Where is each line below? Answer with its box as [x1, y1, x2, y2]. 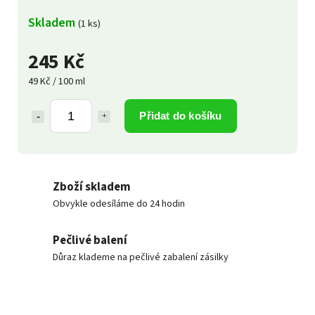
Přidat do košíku [139, 109, 222, 122]
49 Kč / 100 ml [28, 74, 85, 89]
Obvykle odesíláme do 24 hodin [53, 196, 185, 211]
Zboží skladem [53, 178, 131, 195]
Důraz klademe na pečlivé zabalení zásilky [53, 250, 229, 264]
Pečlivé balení [53, 231, 127, 249]
